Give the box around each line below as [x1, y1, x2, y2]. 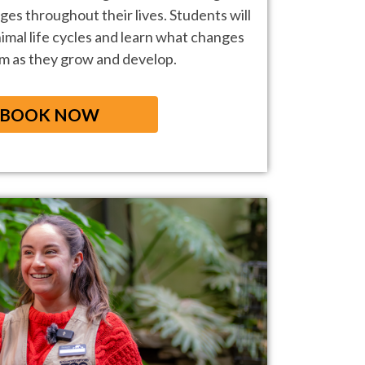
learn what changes [120, 28, 244, 46]
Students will [169, 6, 251, 24]
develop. [122, 50, 177, 68]
